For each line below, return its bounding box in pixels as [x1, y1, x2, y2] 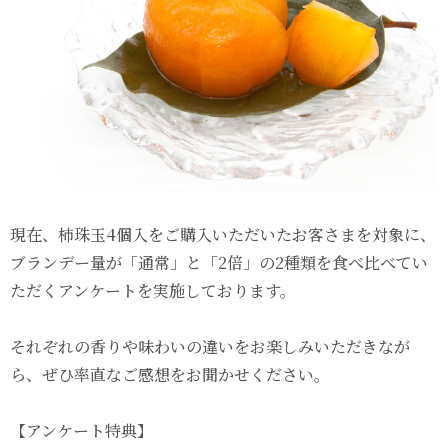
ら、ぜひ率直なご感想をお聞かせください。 [10, 362, 330, 386]
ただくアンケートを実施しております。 [10, 278, 296, 302]
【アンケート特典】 [10, 418, 153, 442]
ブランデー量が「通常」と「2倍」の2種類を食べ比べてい [10, 250, 428, 274]
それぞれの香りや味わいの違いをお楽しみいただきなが [10, 334, 410, 358]
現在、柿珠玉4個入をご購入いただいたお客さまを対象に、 [10, 222, 436, 246]
